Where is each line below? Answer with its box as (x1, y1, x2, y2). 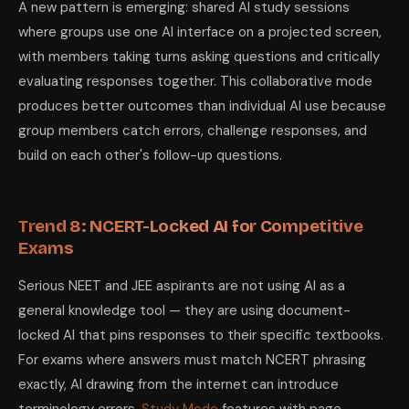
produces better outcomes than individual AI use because (18, 97, 386, 115)
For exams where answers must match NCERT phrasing (18, 351, 366, 369)
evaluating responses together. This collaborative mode (18, 72, 372, 90)
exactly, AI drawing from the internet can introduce (18, 375, 339, 393)
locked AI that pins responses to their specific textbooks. (18, 326, 383, 344)
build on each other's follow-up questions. (18, 146, 282, 164)
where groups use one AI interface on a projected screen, (18, 23, 382, 41)
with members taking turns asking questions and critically (18, 47, 380, 66)
